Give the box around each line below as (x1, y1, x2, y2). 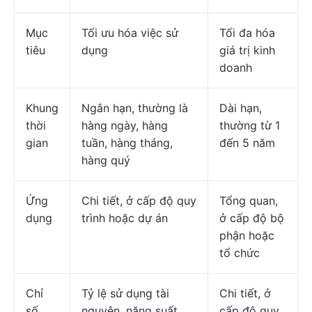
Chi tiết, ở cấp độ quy (81, 194, 196, 208)
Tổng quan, (219, 194, 278, 208)
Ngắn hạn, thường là (81, 101, 188, 115)
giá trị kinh (219, 43, 275, 57)
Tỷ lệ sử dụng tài (81, 286, 169, 300)
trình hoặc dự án (81, 211, 168, 225)
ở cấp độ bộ (219, 211, 284, 225)
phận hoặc (219, 228, 274, 242)
